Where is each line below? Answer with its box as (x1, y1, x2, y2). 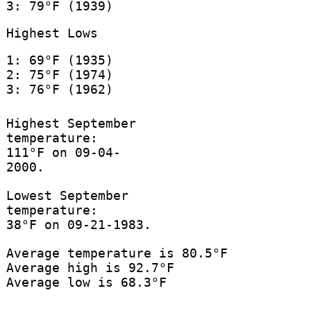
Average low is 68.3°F (6, 275, 167, 290)
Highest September (6, 116, 136, 131)
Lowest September (6, 188, 128, 203)
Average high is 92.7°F (6, 260, 174, 276)
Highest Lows (6, 25, 98, 40)
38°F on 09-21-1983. (6, 217, 151, 233)
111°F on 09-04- (6, 145, 121, 160)
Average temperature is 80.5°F (6, 246, 228, 261)
